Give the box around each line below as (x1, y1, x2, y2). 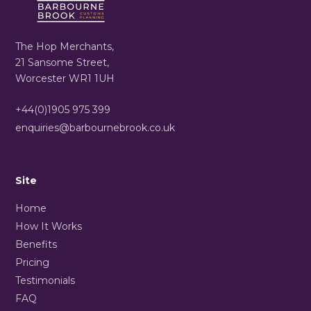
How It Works (15, 219, 83, 233)
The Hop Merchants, (15, 40, 115, 53)
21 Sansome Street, (15, 56, 110, 69)
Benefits (15, 237, 58, 251)
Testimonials (15, 274, 76, 287)
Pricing (15, 255, 50, 269)
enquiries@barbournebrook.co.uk (15, 121, 176, 134)
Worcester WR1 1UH (15, 72, 115, 85)
